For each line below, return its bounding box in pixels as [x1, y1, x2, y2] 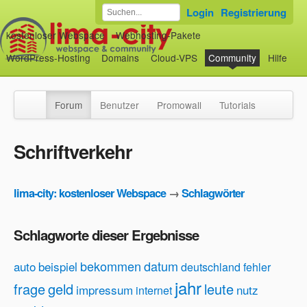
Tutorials [219, 98, 256, 112]
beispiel [38, 258, 77, 275]
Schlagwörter [182, 185, 244, 201]
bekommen [80, 257, 141, 275]
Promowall [157, 98, 201, 112]
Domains [101, 51, 140, 65]
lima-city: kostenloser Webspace [14, 185, 166, 201]
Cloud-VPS [150, 51, 197, 65]
